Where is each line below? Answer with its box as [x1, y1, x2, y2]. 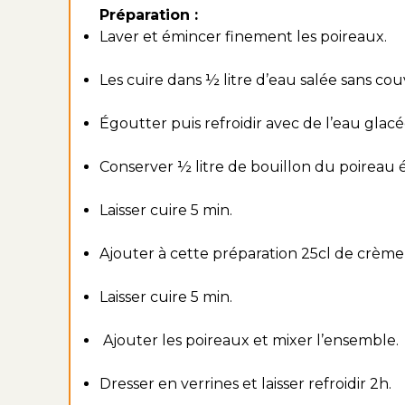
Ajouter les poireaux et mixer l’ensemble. [99, 332, 399, 349]
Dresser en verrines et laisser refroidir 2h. [99, 375, 391, 392]
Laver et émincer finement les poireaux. [99, 28, 387, 45]
